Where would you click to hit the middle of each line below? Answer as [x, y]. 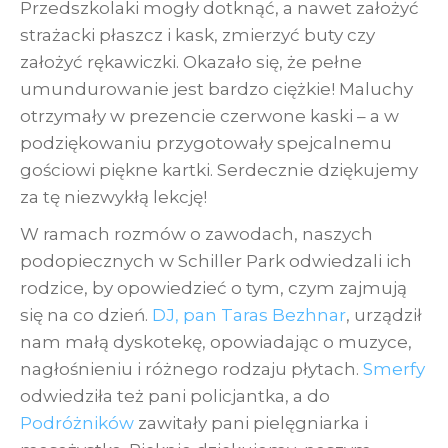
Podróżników [77, 423]
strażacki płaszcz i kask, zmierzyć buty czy [197, 34]
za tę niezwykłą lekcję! [113, 196]
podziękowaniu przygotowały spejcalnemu [206, 142]
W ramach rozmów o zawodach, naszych [196, 234]
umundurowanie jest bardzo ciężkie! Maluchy [216, 88]
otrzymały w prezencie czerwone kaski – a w [209, 115]
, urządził [384, 315]
